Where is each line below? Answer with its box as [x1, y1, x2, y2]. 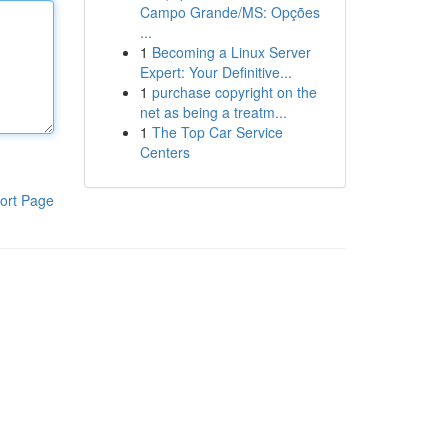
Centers [139, 142, 190, 162]
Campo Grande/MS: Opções [139, 2, 320, 22]
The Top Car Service [151, 122, 283, 142]
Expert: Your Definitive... [139, 62, 292, 82]
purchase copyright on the [151, 82, 317, 102]
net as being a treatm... [139, 102, 287, 122]
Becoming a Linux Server [151, 42, 311, 62]
